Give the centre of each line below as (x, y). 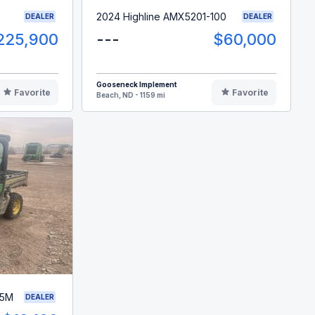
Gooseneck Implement (137, 85)
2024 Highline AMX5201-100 (162, 16)
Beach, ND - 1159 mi (131, 95)
